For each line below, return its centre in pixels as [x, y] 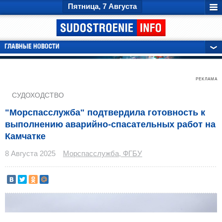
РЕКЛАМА [207, 79]
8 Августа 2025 [30, 154]
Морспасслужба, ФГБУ [103, 154]
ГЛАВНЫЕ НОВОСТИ [32, 47]
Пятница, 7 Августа [102, 6]
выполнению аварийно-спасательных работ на [110, 125]
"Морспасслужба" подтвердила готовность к [105, 113]
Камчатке [25, 137]
